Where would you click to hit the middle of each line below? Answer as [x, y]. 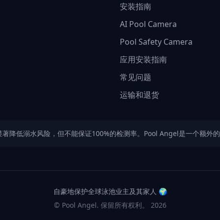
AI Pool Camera [148, 24]
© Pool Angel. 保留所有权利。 [101, 205]
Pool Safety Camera [156, 42]
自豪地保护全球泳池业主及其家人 [105, 191]
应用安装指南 [143, 59]
